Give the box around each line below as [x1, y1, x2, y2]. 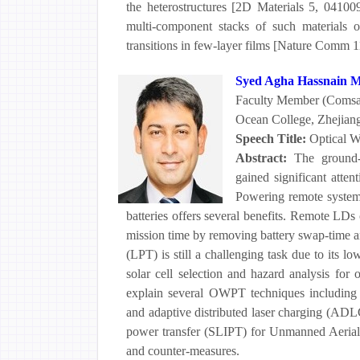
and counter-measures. [126, 344, 239, 358]
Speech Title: [235, 132, 309, 145]
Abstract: [235, 151, 294, 165]
